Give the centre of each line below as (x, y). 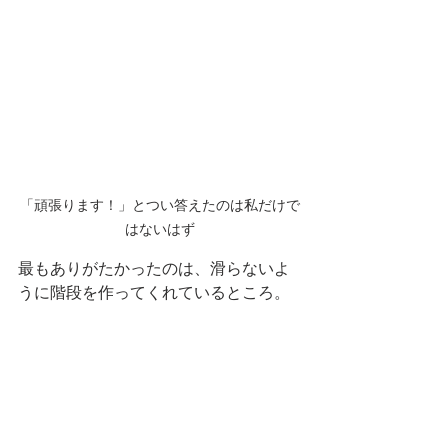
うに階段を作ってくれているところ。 (154, 293)
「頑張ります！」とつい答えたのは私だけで (160, 205)
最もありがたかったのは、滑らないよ (154, 269)
